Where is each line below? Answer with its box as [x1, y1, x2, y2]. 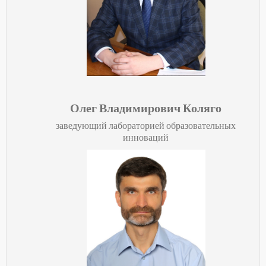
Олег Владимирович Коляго [70, 101, 221, 116]
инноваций [123, 132, 169, 144]
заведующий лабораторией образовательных [56, 120, 236, 132]
